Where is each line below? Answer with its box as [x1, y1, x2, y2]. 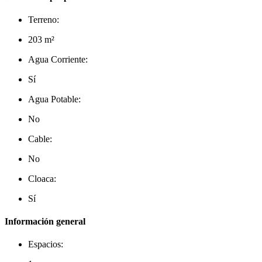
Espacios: [28, 239, 63, 250]
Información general [5, 216, 85, 227]
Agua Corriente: [28, 54, 88, 64]
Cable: [28, 133, 52, 144]
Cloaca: [28, 173, 56, 184]
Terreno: [28, 14, 59, 25]
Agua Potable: [28, 94, 81, 104]
